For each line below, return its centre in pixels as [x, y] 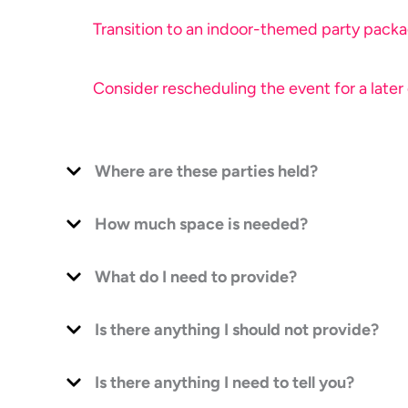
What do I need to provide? [196, 276]
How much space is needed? [201, 224]
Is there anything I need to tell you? [224, 382]
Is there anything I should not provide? [237, 329]
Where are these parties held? [206, 171]
